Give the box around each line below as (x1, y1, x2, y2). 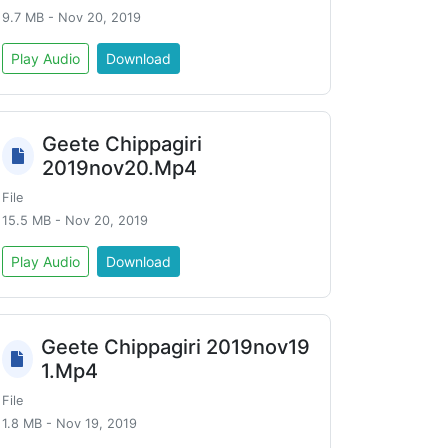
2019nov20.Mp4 (41, 156, 197, 180)
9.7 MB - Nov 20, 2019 (2, 10, 141, 25)
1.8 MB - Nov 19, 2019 (2, 416, 137, 431)
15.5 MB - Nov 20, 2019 (2, 213, 148, 228)
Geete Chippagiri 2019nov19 (40, 335, 310, 359)
